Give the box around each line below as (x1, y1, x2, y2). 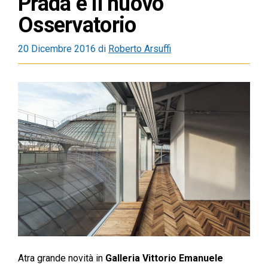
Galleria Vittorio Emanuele (105, 252, 223, 264)
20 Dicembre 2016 (18, 43, 96, 55)
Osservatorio (18, 13, 136, 38)
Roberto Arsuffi (108, 43, 171, 55)
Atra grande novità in (18, 252, 105, 264)
